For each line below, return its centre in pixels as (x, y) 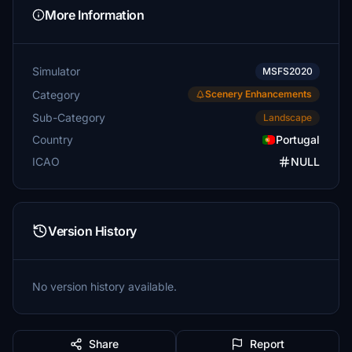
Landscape (288, 117)
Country (53, 139)
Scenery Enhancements (258, 94)
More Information (95, 15)
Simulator (56, 71)
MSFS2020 (288, 71)
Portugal (298, 139)
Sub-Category (69, 117)
